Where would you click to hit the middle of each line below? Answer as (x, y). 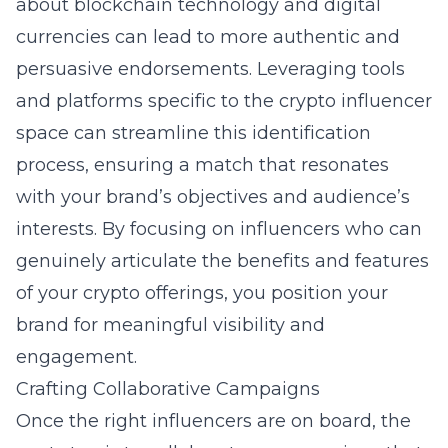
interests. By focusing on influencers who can (219, 229)
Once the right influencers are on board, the (213, 421)
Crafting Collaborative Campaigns (168, 389)
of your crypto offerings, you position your (202, 293)
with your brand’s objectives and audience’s (213, 197)
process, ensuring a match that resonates (202, 165)
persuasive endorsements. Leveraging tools (210, 69)
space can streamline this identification (193, 133)
